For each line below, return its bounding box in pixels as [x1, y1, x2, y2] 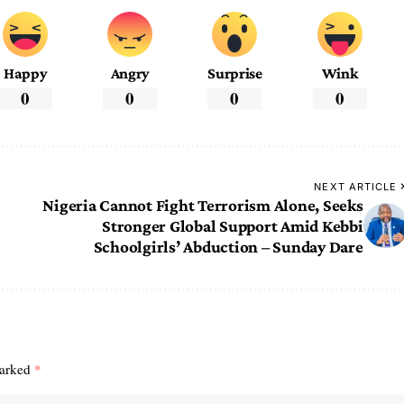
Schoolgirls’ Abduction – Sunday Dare [93, 236, 363, 256]
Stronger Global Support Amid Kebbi [102, 216, 363, 235]
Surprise [207, 64, 262, 83]
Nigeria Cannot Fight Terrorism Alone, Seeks [42, 195, 363, 215]
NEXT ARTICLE [314, 179, 398, 193]
